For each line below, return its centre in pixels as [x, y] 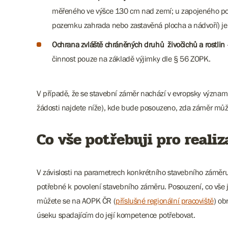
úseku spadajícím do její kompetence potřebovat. [116, 215]
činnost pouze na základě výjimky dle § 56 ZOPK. [132, 59]
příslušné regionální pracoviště [165, 201]
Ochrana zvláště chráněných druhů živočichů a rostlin [139, 44]
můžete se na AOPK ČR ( [76, 201]
